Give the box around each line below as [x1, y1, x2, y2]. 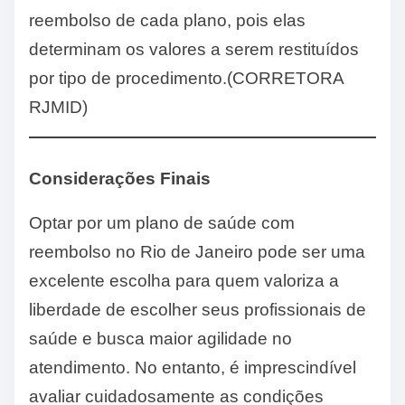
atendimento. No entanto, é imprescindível [29, 358, 356, 378]
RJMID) [29, 98, 88, 118]
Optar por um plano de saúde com [29, 213, 295, 233]
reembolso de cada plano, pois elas [29, 11, 306, 31]
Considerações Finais [29, 169, 211, 189]
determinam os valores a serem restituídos [29, 40, 359, 60]
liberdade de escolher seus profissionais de [29, 300, 366, 320]
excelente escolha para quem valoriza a [29, 271, 339, 291]
